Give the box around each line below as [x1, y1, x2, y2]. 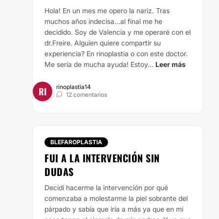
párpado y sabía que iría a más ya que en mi [44, 205, 183, 213]
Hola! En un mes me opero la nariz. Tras [44, 6, 170, 15]
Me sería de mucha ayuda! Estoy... [44, 60, 153, 68]
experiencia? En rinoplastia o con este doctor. [44, 49, 188, 58]
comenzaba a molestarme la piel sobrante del [44, 194, 188, 202]
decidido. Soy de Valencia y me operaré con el [44, 28, 191, 36]
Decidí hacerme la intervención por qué [44, 183, 168, 192]
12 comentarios [66, 91, 107, 98]
